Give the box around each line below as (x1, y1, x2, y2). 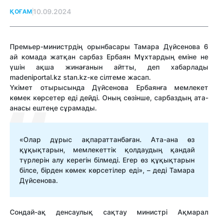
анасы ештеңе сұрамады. (10, 104, 97, 112)
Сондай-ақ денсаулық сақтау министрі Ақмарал (10, 208, 208, 217)
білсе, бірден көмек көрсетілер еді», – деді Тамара (19, 166, 195, 175)
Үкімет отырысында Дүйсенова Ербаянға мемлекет (10, 83, 208, 92)
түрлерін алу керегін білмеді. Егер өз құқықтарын (19, 156, 195, 164)
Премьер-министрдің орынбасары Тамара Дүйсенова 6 (10, 42, 208, 51)
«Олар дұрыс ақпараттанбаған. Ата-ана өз (19, 135, 195, 144)
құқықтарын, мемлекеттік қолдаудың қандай (19, 145, 195, 154)
